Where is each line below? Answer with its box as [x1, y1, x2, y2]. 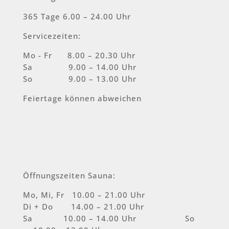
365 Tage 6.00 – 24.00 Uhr [22, 11, 131, 22]
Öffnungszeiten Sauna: [22, 170, 116, 181]
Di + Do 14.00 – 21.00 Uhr [22, 201, 144, 212]
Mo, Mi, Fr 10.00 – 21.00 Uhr [22, 190, 145, 200]
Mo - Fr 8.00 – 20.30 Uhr [22, 50, 135, 61]
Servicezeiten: [22, 31, 81, 41]
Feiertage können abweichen [22, 93, 142, 104]
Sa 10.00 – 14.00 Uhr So [22, 213, 205, 224]
